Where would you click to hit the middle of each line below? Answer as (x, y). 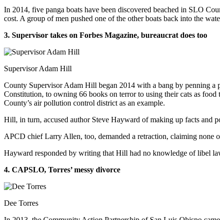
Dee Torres (21, 203)
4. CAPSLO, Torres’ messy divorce (62, 169)
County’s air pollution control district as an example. (84, 103)
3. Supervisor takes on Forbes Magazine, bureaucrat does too (106, 35)
